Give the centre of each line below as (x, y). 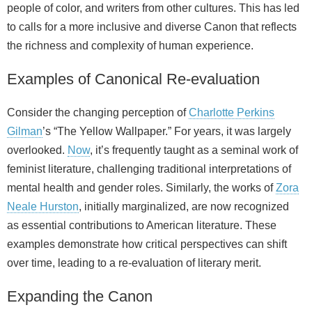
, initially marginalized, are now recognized (184, 207)
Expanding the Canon (80, 297)
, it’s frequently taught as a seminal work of (194, 150)
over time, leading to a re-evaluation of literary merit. (134, 263)
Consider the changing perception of (98, 113)
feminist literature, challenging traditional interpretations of (149, 169)
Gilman (25, 132)
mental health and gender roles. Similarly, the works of (141, 188)
